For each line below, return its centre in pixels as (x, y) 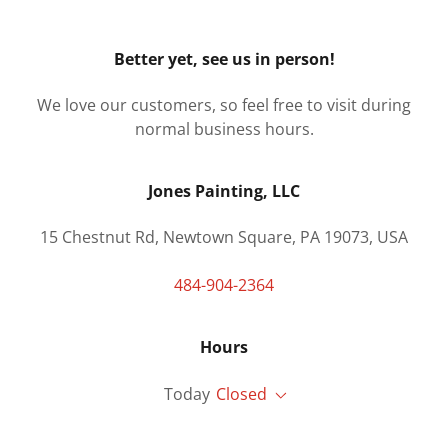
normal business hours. (224, 129)
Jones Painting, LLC (224, 191)
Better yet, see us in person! (224, 59)
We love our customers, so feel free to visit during (224, 105)
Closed (241, 394)
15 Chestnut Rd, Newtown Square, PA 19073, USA (224, 237)
